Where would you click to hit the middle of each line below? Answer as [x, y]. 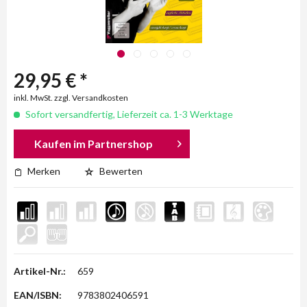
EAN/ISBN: [38, 295]
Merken [44, 171]
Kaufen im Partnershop [94, 144]
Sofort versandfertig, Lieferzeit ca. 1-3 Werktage [128, 114]
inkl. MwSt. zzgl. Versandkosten [71, 98]
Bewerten [120, 171]
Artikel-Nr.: [40, 271]
